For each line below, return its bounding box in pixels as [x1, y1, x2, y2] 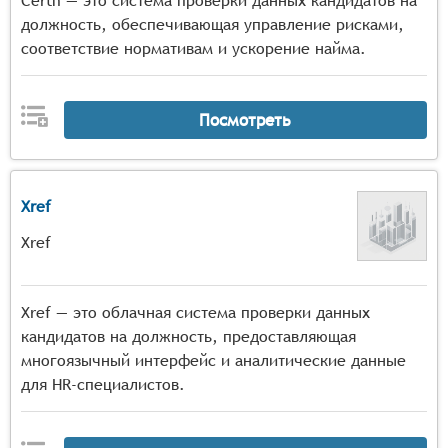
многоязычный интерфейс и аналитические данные [21, 351, 406, 370]
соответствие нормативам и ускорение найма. [21, 39, 366, 58]
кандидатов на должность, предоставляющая [21, 327, 356, 346]
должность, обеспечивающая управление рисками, [21, 15, 404, 34]
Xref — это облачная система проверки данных [21, 303, 370, 322]
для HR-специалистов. [21, 375, 185, 394]
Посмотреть [199, 109, 292, 130]
